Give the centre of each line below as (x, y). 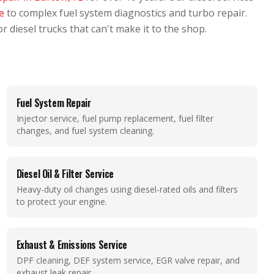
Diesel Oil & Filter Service (65, 174)
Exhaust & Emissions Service (72, 245)
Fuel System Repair (54, 103)
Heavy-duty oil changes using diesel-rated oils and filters (127, 189)
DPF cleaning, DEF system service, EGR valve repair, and (128, 260)
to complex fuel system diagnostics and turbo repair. (126, 13)
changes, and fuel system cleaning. (85, 131)
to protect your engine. (61, 202)
